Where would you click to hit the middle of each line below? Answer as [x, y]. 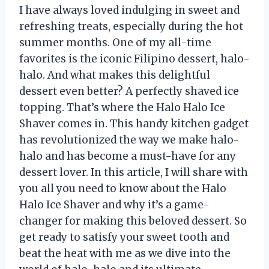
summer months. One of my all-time [115, 42]
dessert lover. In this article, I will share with [134, 172]
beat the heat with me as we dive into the [125, 253]
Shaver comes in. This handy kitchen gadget [134, 123]
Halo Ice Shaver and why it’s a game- [114, 204]
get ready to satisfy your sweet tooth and [124, 237]
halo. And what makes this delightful [115, 75]
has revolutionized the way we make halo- [129, 140]
